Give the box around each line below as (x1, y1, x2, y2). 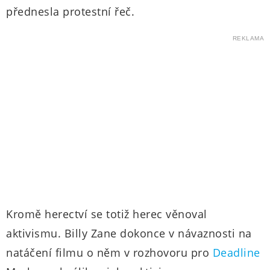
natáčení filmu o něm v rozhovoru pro (6, 245, 213, 260)
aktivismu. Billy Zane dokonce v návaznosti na (6, 226, 252, 240)
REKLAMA (232, 35, 264, 42)
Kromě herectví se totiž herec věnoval (6, 207, 207, 221)
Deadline (212, 245, 260, 260)
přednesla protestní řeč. (6, 4, 134, 19)
